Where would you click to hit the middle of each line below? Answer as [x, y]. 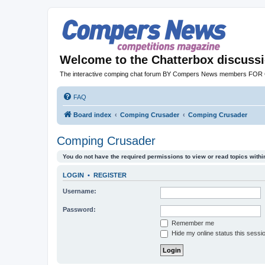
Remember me [192, 223]
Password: [79, 209]
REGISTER [110, 175]
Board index [92, 115]
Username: [80, 191]
